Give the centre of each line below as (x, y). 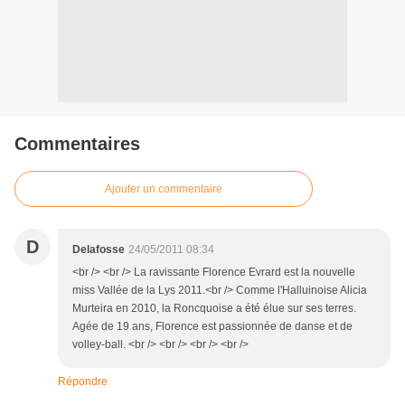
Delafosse (99, 250)
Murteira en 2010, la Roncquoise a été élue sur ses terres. (214, 308)
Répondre (83, 381)
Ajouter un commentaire (164, 189)
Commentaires (77, 144)
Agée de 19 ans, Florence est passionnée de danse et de (212, 326)
